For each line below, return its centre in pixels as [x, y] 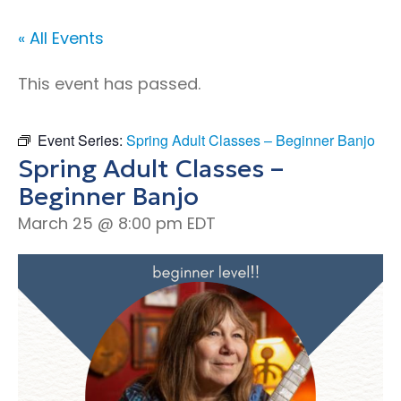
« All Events [61, 38]
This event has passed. [109, 84]
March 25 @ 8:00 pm [100, 223]
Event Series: [82, 140]
